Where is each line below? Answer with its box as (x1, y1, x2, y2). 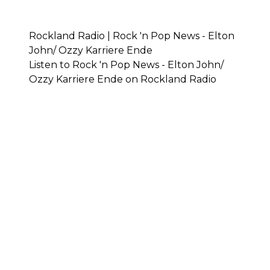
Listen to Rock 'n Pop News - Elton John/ (29, 59, 224, 71)
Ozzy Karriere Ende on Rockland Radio (29, 74, 216, 85)
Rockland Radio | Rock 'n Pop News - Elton (29, 30, 234, 42)
